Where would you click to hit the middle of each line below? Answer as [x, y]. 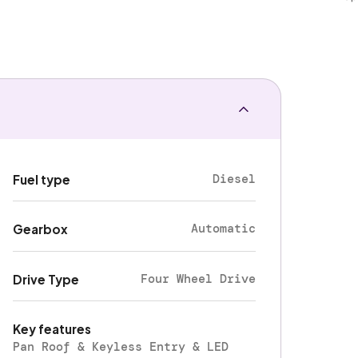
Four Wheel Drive [199, 278]
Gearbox [41, 229]
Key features [52, 329]
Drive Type [46, 279]
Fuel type [42, 179]
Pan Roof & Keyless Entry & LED [121, 347]
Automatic [224, 229]
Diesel [235, 179]
